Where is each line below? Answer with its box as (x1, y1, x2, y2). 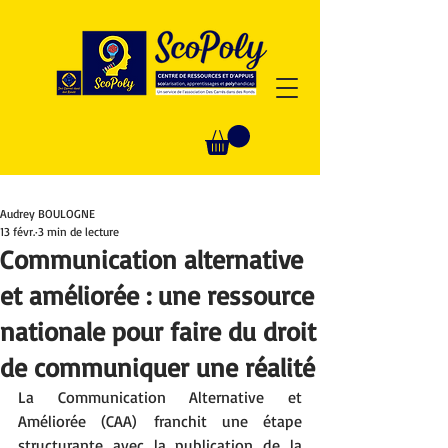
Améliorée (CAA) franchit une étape (18, 411, 302, 432)
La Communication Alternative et (18, 387, 302, 408)
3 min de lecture (38, 224, 119, 240)
